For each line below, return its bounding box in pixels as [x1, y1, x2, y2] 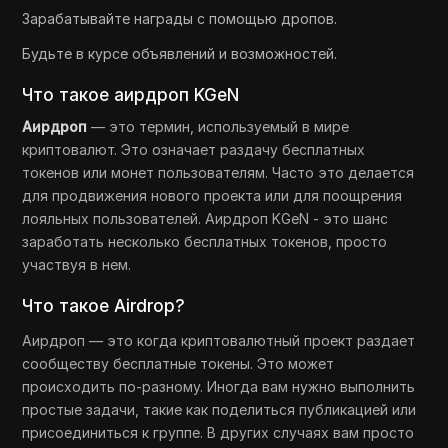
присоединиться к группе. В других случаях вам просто [22, 424, 415, 441]
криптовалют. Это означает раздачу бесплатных [22, 141, 366, 158]
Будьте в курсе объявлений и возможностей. [22, 45, 338, 62]
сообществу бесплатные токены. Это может [22, 355, 335, 372]
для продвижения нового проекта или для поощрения [22, 187, 403, 204]
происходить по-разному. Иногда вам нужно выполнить [22, 378, 416, 395]
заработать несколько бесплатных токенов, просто [22, 233, 388, 250]
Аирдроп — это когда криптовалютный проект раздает [22, 332, 416, 349]
